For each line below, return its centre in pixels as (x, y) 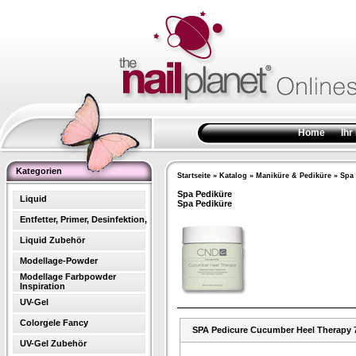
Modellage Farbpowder (68, 277)
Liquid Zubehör (52, 240)
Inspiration (43, 286)
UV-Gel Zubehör (53, 343)
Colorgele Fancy (54, 323)
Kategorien (39, 171)
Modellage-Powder (59, 261)
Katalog (233, 176)
